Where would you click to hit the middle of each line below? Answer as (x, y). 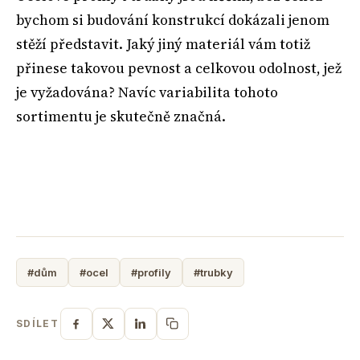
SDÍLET (37, 324)
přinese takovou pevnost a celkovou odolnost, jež (179, 68)
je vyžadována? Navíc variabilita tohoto (147, 92)
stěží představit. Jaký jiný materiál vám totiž (163, 44)
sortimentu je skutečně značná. (121, 116)
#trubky (213, 272)
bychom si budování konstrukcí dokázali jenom (173, 20)
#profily (151, 272)
